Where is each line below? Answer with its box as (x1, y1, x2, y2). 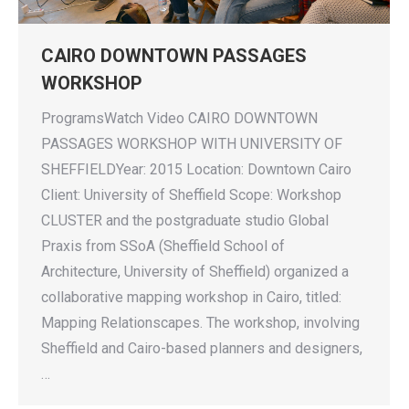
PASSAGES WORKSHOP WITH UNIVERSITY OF (41, 135, 342, 153)
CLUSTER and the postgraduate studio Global (41, 212, 329, 230)
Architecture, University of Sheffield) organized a (41, 263, 349, 281)
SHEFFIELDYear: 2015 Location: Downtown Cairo (41, 161, 351, 179)
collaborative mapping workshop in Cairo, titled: (41, 288, 341, 307)
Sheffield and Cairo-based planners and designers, (41, 340, 362, 358)
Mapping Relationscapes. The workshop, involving (41, 314, 360, 332)
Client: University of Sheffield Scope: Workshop (41, 186, 341, 204)
